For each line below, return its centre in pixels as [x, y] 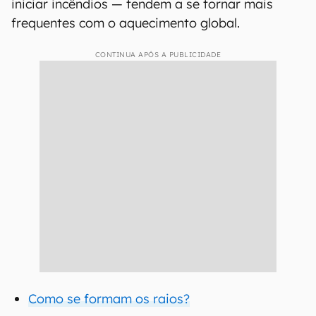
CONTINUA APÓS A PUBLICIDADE [158, 55]
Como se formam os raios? [109, 299]
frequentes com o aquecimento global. [126, 23]
